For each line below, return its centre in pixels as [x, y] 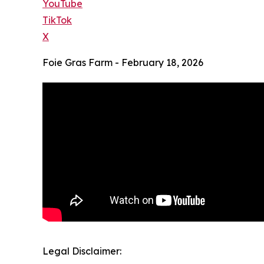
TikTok [57, 20]
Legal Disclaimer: [82, 251]
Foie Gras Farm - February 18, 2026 [123, 62]
